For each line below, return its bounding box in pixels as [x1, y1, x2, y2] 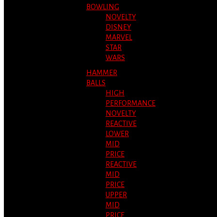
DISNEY [106, 23, 131, 31]
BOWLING [86, 3, 119, 11]
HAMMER [86, 69, 117, 77]
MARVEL [106, 33, 132, 41]
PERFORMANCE [106, 99, 155, 107]
